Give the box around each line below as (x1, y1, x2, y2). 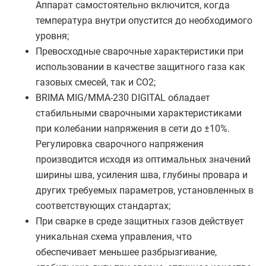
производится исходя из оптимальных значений (36, 154, 251, 165)
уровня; (36, 30, 69, 42)
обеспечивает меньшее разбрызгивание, (36, 246, 217, 258)
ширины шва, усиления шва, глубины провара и (36, 169, 248, 180)
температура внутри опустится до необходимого (36, 15, 252, 26)
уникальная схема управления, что (36, 231, 192, 242)
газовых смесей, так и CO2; (36, 77, 156, 88)
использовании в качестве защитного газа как (36, 61, 245, 72)
